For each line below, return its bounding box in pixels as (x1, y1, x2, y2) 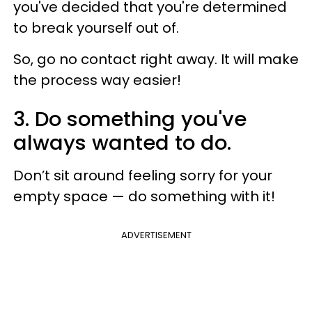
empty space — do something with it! (13, 186, 275, 206)
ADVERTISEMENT (120, 228, 192, 242)
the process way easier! (13, 70, 181, 90)
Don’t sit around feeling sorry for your (13, 165, 272, 185)
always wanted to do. (13, 128, 231, 157)
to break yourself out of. (13, 17, 179, 38)
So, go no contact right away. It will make (13, 49, 299, 69)
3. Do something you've (13, 104, 247, 133)
